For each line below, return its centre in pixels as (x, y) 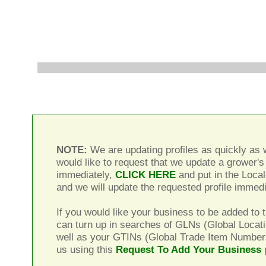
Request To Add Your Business (189, 250)
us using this (86, 250)
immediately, (86, 175)
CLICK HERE (146, 175)
